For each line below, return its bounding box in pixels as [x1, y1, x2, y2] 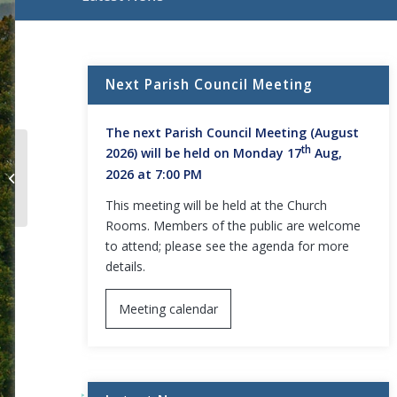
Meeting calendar [118, 300, 218, 317]
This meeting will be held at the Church [105, 196, 327, 214]
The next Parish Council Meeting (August [105, 123, 359, 141]
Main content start [14, 20, 121, 38]
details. [105, 257, 145, 275]
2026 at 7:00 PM [105, 165, 202, 183]
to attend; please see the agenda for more [105, 237, 349, 254]
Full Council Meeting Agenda [31, 168, 181, 185]
